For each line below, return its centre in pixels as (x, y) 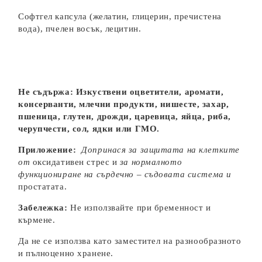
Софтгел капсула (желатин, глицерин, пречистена (120, 16)
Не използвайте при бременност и (141, 208)
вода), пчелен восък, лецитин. (80, 29)
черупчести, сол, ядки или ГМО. (89, 129)
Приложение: (50, 150)
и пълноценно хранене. (66, 253)
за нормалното (151, 162)
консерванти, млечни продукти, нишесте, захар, (124, 104)
